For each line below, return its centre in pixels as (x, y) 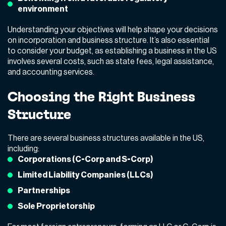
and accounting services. (51, 72)
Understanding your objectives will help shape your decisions (113, 30)
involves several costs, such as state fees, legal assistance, (111, 61)
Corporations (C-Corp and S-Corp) (86, 159)
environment (43, 9)
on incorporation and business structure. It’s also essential (108, 40)
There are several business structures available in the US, (106, 138)
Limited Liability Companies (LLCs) (86, 175)
